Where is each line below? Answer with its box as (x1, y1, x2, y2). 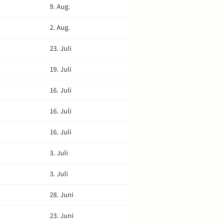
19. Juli (50, 64, 72, 75)
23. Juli (50, 43, 72, 54)
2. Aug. (50, 22, 70, 33)
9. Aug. (50, 1, 70, 12)
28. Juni (50, 190, 74, 200)
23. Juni (50, 211, 74, 221)
